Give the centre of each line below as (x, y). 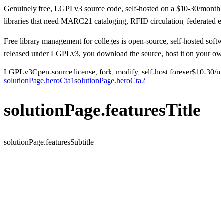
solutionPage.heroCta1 (39, 80)
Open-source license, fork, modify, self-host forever (112, 72)
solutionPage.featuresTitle (102, 110)
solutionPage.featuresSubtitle (49, 142)
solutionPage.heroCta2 (110, 80)
